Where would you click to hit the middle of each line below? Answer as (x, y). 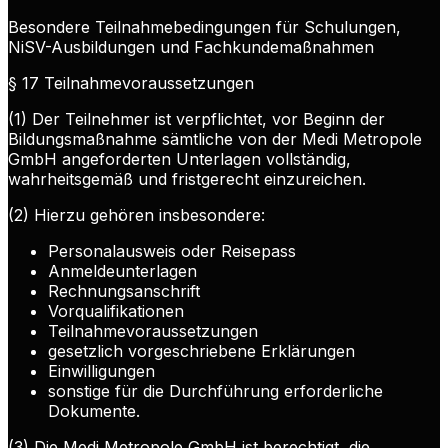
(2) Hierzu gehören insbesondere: (136, 215)
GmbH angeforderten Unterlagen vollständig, (179, 159)
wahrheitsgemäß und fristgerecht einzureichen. (187, 179)
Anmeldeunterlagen (122, 271)
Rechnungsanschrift (124, 291)
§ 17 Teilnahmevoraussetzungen (131, 83)
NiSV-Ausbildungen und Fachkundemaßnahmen (191, 47)
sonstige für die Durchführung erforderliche (215, 391)
